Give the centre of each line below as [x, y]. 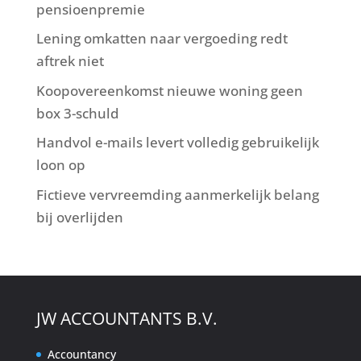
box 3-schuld [77, 113]
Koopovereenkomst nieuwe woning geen [169, 90]
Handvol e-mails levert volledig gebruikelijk [177, 143]
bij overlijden [79, 217]
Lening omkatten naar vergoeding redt [162, 39]
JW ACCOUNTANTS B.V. [127, 318]
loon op [60, 165]
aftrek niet [70, 61]
